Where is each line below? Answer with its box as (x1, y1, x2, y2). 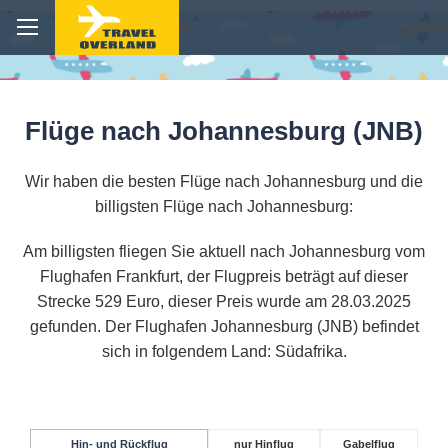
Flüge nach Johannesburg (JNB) (25, 116, 423, 147)
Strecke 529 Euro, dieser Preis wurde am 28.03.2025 (37, 293, 411, 311)
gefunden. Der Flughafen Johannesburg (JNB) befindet (29, 318, 419, 336)
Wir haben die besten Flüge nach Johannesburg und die (25, 173, 423, 191)
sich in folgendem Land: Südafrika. (101, 343, 347, 361)
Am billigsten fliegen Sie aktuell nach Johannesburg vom (23, 243, 425, 261)
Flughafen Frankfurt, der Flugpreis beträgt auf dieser (40, 268, 408, 286)
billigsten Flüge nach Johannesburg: (95, 198, 353, 216)
